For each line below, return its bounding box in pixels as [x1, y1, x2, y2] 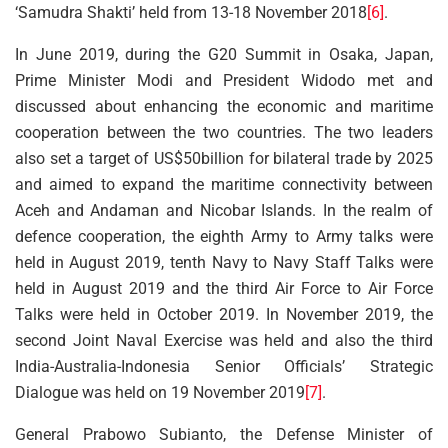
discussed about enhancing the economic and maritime [15, 96, 433, 116]
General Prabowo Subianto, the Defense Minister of [15, 424, 433, 444]
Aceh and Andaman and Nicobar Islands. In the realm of [15, 200, 433, 220]
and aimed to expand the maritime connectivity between [15, 174, 433, 194]
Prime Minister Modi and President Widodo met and [15, 70, 433, 90]
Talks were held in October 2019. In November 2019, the [15, 304, 433, 324]
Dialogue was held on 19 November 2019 [15, 382, 305, 402]
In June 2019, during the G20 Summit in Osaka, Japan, [15, 44, 433, 64]
